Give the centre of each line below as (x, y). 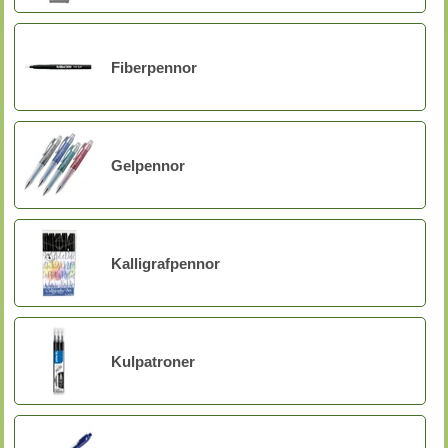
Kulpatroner (153, 361)
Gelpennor (148, 165)
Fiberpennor (154, 67)
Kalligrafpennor (165, 263)
